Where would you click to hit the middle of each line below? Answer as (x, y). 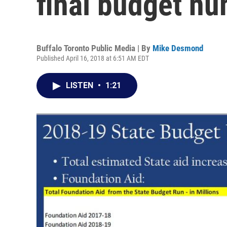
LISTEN (81, 85)
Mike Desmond (178, 48)
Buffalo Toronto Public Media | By (94, 48)
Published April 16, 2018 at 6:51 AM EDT (93, 58)
